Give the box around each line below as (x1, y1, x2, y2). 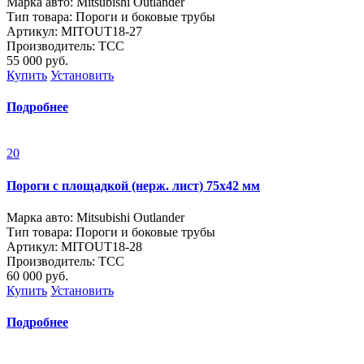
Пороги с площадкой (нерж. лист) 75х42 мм (6, 178, 260, 193)
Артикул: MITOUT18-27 (6, 24, 142, 38)
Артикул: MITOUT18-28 (6, 240, 142, 253)
